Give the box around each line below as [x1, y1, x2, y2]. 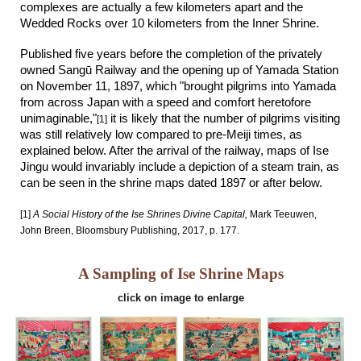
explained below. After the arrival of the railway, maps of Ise [20, 144, 330, 157]
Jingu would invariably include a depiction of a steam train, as [20, 160, 340, 173]
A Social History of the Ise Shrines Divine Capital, [33, 209, 248, 220]
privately [278, 48, 323, 60]
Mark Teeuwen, [247, 209, 317, 220]
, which [139, 80, 180, 93]
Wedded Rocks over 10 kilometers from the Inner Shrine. [20, 17, 320, 30]
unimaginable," [20, 112, 98, 125]
